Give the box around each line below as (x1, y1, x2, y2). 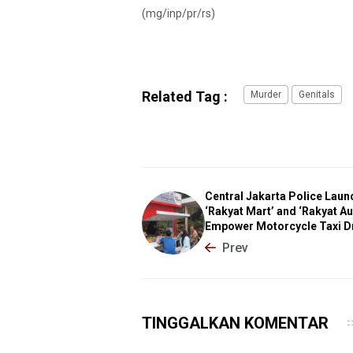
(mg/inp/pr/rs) (142, 6, 215, 20)
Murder (251, 88, 281, 100)
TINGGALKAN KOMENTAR (142, 313, 329, 333)
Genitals (299, 88, 335, 100)
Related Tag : (142, 87, 228, 105)
